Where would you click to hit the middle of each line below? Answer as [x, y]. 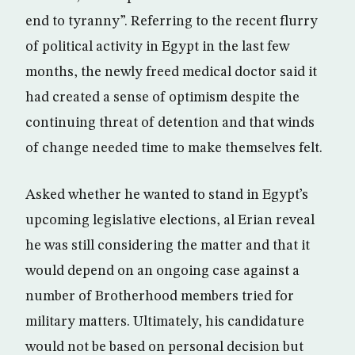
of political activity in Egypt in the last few [157, 47]
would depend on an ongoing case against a [162, 271]
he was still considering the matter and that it [168, 246]
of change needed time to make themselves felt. [174, 148]
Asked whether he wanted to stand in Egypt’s [167, 195]
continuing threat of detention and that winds [170, 123]
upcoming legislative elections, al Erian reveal [170, 220]
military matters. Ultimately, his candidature [165, 322]
